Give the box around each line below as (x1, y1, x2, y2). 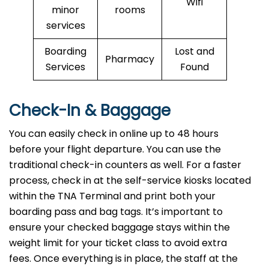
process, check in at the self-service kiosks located (9, 174, 251, 188)
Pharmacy (105, 52, 154, 67)
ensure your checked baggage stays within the (9, 220, 230, 235)
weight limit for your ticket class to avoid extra (9, 236, 227, 250)
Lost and (174, 44, 214, 59)
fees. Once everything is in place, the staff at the (9, 252, 238, 266)
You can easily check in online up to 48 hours (9, 127, 219, 141)
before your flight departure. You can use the (9, 142, 221, 157)
